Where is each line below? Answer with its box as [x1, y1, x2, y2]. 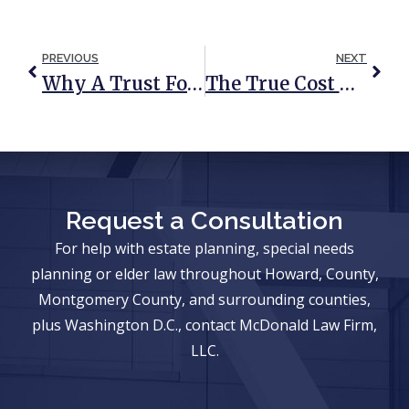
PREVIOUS [42, 51, 99, 66]
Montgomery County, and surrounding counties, [38, 289, 371, 310]
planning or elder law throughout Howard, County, [30, 264, 379, 285]
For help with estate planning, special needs [55, 238, 354, 259]
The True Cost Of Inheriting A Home [339, 72, 355, 96]
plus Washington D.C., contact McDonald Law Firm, [32, 315, 377, 336]
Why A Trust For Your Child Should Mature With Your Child [187, 72, 203, 96]
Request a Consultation [66, 206, 343, 236]
